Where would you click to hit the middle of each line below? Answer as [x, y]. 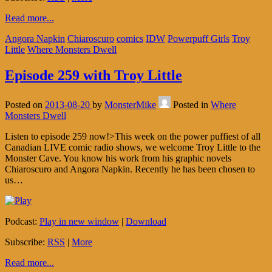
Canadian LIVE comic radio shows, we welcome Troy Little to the [133, 148]
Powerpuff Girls [199, 39]
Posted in [192, 105]
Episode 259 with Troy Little [93, 76]
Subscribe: [26, 242]
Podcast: [22, 222]
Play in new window [79, 222]
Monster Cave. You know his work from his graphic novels [118, 158]
